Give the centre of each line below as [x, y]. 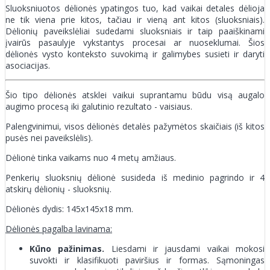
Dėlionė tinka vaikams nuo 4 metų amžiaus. [91, 157]
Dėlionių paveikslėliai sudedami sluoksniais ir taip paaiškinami [135, 31]
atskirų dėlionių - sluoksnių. [58, 189]
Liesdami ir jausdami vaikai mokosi [185, 248]
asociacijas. [28, 65]
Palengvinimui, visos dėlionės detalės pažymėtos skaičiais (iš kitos [135, 126]
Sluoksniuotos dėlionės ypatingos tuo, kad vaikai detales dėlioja [135, 8]
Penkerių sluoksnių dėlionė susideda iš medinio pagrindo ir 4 [135, 177]
